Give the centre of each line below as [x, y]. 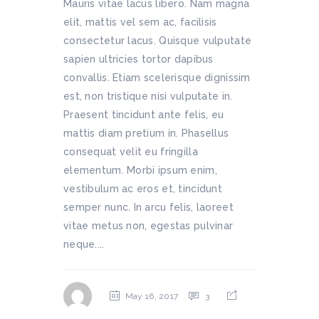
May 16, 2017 [152, 296]
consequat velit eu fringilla [131, 152]
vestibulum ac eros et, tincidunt [143, 189]
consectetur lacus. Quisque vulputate [158, 41]
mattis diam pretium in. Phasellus [146, 133]
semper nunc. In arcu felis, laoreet [148, 207]
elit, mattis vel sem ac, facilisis [140, 22]
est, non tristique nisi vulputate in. [148, 96]
